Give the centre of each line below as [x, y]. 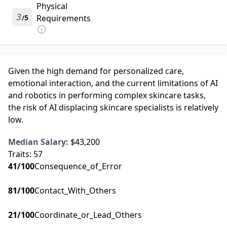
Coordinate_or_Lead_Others [88, 215]
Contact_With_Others [75, 191]
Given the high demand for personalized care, [96, 71]
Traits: [21, 154]
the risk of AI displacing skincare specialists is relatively [113, 108]
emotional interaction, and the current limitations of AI [113, 83]
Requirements [64, 18]
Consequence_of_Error [78, 166]
